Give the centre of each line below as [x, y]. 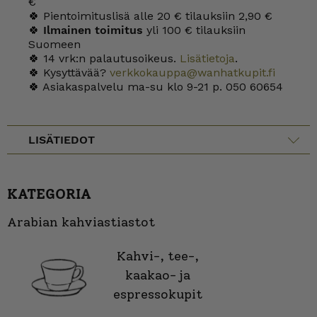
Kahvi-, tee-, [158, 256]
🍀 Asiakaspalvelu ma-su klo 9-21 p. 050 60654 [156, 87]
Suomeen [54, 44]
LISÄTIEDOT [62, 140]
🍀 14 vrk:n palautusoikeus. [102, 58]
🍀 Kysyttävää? [69, 73]
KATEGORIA [49, 194]
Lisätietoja [206, 58]
